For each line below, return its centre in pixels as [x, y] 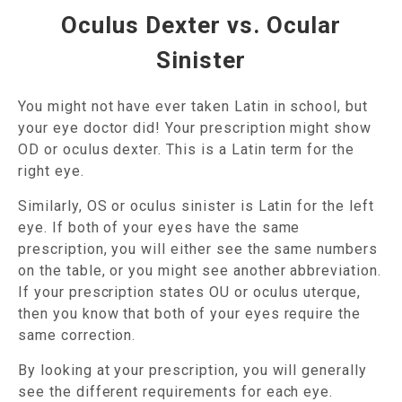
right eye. [51, 170]
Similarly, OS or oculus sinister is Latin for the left [196, 205]
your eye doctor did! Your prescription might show [195, 127]
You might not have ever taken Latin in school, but [193, 106]
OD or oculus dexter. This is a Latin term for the [187, 149]
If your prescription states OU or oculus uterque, [190, 292]
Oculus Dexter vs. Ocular [201, 25]
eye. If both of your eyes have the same [159, 227]
